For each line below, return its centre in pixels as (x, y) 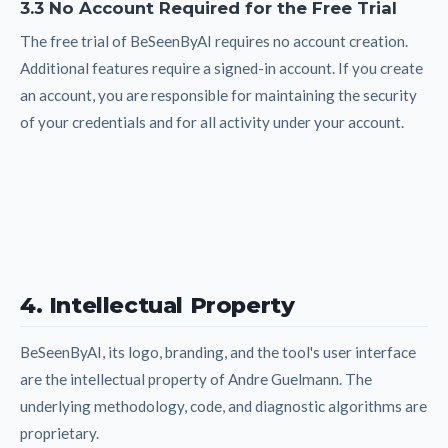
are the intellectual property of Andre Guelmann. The (196, 378)
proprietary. (59, 432)
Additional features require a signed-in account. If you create (221, 67)
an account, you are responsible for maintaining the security (218, 94)
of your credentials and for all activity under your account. (212, 121)
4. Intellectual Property (157, 304)
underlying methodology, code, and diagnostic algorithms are (223, 405)
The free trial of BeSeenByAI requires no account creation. (214, 40)
